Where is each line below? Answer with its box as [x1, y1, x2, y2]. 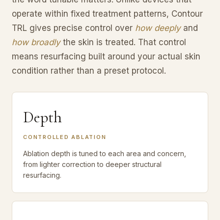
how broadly [12, 37, 60, 47]
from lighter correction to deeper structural [23, 160, 162, 168]
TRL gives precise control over [12, 23, 135, 33]
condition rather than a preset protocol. [12, 65, 166, 76]
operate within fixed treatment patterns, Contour [12, 8, 203, 19]
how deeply [135, 23, 181, 33]
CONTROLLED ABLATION [23, 133, 107, 140]
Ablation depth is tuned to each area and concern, [23, 149, 186, 158]
